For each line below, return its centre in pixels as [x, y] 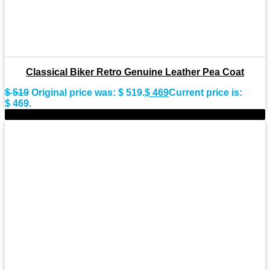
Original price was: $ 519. [88, 92]
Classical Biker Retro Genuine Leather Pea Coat [135, 72]
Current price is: [206, 92]
